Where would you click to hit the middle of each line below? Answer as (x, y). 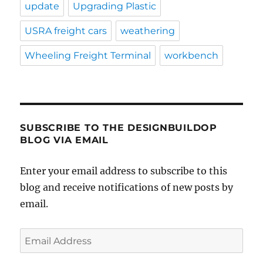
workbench (192, 55)
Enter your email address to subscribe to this (124, 171)
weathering (148, 31)
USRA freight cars (66, 31)
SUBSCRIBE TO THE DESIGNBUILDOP (119, 127)
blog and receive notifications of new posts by (127, 187)
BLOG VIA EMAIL (64, 140)
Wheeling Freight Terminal (88, 55)
